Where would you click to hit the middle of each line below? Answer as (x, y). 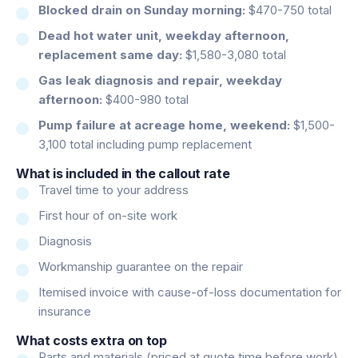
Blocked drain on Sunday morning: (142, 10)
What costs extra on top (91, 340)
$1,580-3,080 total (234, 54)
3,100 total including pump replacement (145, 144)
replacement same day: (110, 54)
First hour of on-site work (108, 215)
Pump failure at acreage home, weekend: (164, 125)
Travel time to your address (113, 189)
